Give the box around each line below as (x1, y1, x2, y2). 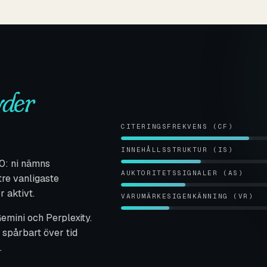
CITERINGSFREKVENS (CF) (121, 122, 234, 131)
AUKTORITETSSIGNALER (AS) (121, 169, 244, 178)
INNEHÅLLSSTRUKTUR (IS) (121, 145, 234, 154)
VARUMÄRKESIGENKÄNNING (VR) (121, 192, 254, 201)
